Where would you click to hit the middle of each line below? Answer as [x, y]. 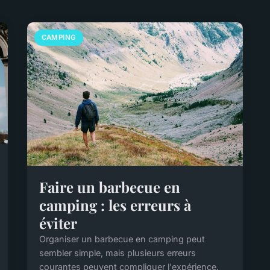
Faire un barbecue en [110, 187]
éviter [58, 223]
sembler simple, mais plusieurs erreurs [118, 253]
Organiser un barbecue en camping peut [122, 239]
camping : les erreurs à [115, 205]
